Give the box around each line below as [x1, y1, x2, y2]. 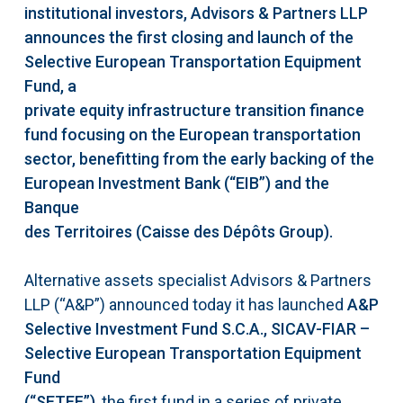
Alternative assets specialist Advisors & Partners [23, 271, 372, 291]
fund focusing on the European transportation [23, 125, 361, 145]
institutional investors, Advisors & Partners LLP [23, 4, 368, 23]
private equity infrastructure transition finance [23, 101, 364, 121]
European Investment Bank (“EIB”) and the [23, 174, 329, 193]
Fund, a [23, 76, 76, 96]
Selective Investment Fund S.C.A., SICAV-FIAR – [23, 319, 370, 339]
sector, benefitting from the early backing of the [23, 149, 374, 169]
